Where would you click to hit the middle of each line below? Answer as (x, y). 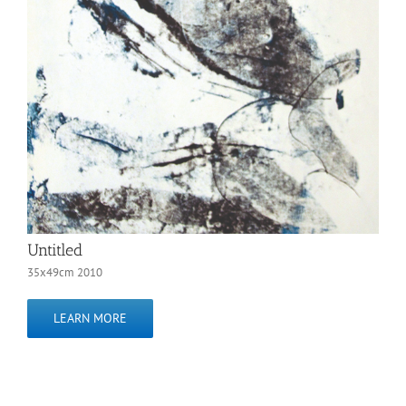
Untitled (55, 250)
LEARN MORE (90, 318)
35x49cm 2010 (65, 272)
